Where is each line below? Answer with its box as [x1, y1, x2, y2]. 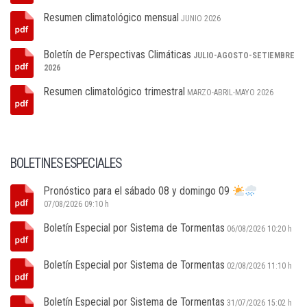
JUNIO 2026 [181, 14, 221, 23]
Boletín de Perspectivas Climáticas [44, 48, 191, 61]
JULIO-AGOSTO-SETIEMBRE [193, 51, 295, 60]
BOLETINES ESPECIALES [10, 156, 121, 171]
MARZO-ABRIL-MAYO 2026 [187, 88, 273, 97]
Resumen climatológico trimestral [44, 85, 185, 98]
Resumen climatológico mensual [44, 11, 179, 24]
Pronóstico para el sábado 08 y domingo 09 [44, 184, 232, 197]
